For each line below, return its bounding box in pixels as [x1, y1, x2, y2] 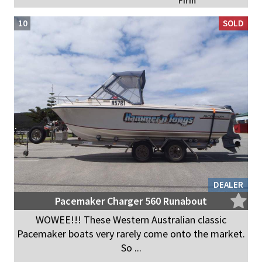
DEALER [213, 179, 243, 191]
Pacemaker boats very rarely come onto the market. [17, 227, 245, 241]
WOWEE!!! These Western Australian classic [36, 213, 226, 227]
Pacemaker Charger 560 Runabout [55, 194, 207, 208]
